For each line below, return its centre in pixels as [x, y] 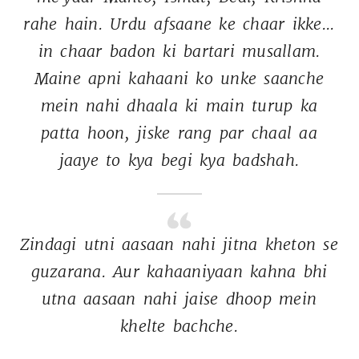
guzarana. [70, 271]
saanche [296, 78]
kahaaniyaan [197, 271]
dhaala [154, 105]
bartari [211, 51]
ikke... [315, 24]
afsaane [185, 24]
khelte [145, 326]
